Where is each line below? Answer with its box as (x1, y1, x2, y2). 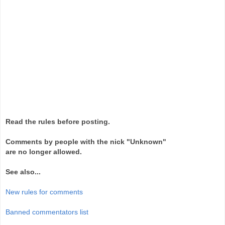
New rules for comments (6, 187, 83, 196)
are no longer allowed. (6, 147, 82, 156)
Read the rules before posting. (6, 117, 110, 126)
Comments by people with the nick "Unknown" (6, 137, 166, 146)
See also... (6, 167, 41, 176)
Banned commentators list (6, 207, 88, 216)
